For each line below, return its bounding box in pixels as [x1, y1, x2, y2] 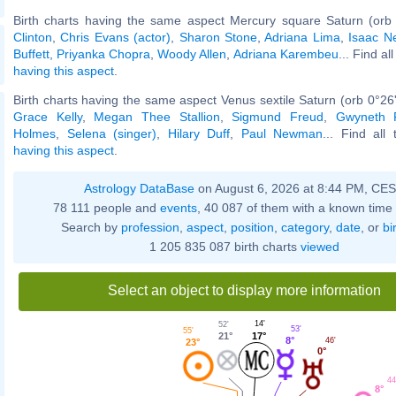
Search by [60, 219, 121, 234]
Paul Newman [240, 126, 323, 141]
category [280, 219, 329, 234]
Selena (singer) [66, 126, 156, 141]
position [230, 219, 274, 234]
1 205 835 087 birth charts [148, 239, 301, 254]
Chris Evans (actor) [60, 29, 171, 44]
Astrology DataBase [84, 180, 194, 195]
